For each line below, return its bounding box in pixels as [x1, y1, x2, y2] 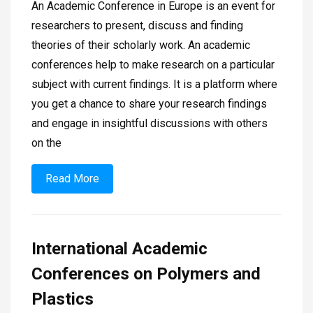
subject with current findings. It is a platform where [31, 78, 277, 92]
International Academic [31, 239, 208, 259]
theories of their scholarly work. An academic [31, 38, 250, 52]
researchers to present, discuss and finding [31, 19, 243, 33]
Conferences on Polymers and [31, 264, 261, 284]
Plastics [31, 289, 94, 310]
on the [31, 136, 61, 150]
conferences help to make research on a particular [31, 58, 275, 72]
